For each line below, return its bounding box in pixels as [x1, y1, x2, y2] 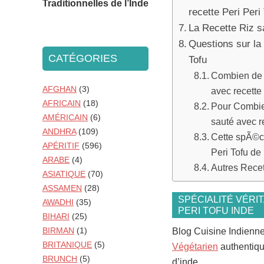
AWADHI [42, 197, 74, 207]
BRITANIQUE [42, 240, 92, 250]
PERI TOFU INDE [178, 206, 254, 216]
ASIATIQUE [42, 169, 85, 179]
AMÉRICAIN [42, 113, 88, 123]
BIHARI [42, 212, 70, 222]
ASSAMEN [42, 183, 82, 193]
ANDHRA [42, 127, 76, 137]
